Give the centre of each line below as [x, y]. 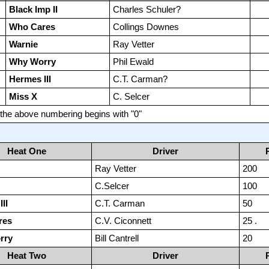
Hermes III [30, 79]
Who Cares [32, 27]
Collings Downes [146, 27]
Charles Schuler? [147, 10]
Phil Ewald [133, 62]
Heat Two [27, 256]
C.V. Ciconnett [123, 221]
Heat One [27, 151]
